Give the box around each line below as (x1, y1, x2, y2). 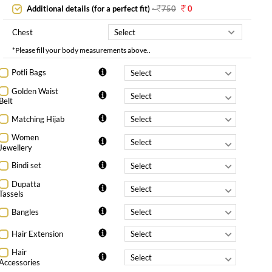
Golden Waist (12, 86, 59, 96)
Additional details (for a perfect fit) (25, 4, 152, 13)
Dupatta (12, 178, 41, 189)
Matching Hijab (12, 114, 65, 124)
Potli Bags (12, 67, 47, 78)
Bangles (12, 207, 39, 217)
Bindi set (12, 160, 42, 171)
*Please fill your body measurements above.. (12, 45, 151, 55)
